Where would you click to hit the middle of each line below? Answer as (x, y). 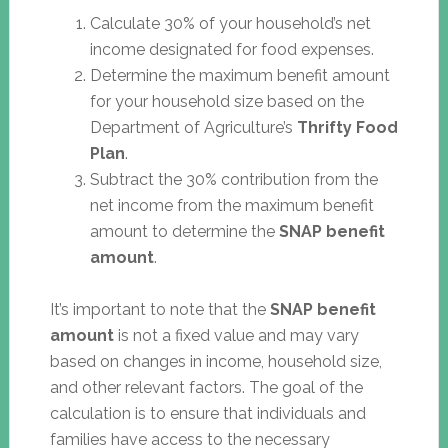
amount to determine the (184, 231)
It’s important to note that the (159, 309)
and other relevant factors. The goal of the (206, 387)
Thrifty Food (347, 127)
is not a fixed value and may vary (236, 335)
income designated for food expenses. (231, 49)
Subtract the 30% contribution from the (233, 179)
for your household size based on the (226, 101)
